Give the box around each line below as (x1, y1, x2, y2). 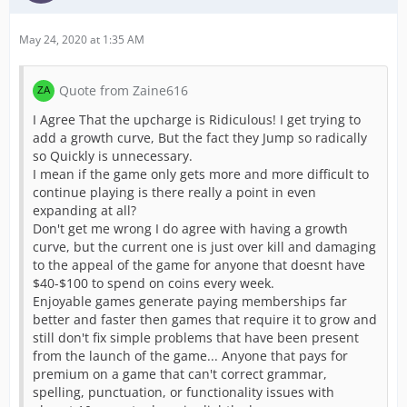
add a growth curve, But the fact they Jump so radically (33, 129, 367, 146)
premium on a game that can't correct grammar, (33, 365, 327, 382)
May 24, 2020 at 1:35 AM (19, 32, 144, 47)
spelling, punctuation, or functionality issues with (33, 383, 334, 401)
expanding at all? (33, 202, 136, 219)
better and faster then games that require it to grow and (33, 311, 377, 328)
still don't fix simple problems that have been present (33, 329, 359, 346)
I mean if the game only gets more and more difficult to (33, 165, 369, 183)
